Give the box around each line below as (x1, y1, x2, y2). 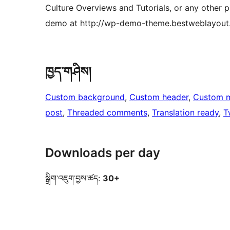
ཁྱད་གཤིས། (45, 64, 91, 80)
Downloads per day (45, 145, 160, 161)
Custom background (45, 92, 125, 103)
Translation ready (152, 107, 219, 118)
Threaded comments (67, 107, 147, 118)
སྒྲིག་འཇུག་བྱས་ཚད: (45, 173, 103, 184)
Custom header (129, 92, 188, 103)
